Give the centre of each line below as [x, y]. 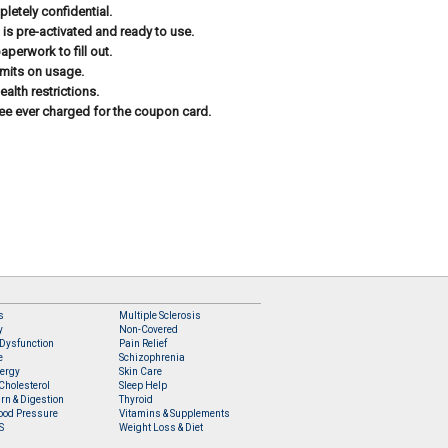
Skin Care [141, 371]
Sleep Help [143, 385]
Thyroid [136, 399]
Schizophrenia [152, 357]
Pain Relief [143, 343]
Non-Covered [149, 329]
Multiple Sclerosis [160, 315]
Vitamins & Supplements [175, 413]
